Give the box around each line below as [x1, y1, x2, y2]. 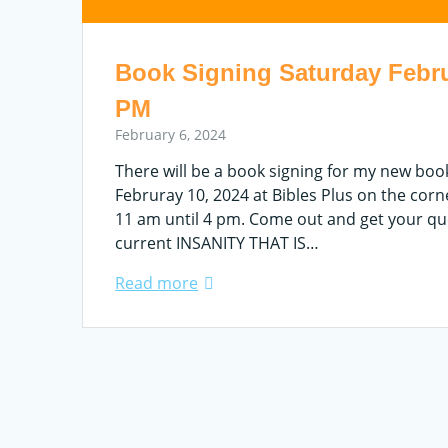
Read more [115, 271, 199, 294]
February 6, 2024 [115, 124, 227, 144]
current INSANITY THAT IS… [115, 231, 320, 254]
